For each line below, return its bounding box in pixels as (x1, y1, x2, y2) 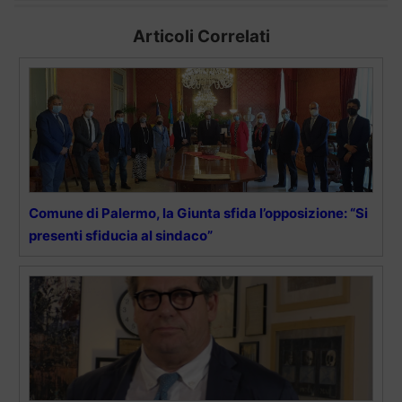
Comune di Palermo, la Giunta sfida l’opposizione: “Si (29, 204, 368, 222)
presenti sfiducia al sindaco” (29, 226, 213, 244)
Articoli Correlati (132, 25, 270, 47)
